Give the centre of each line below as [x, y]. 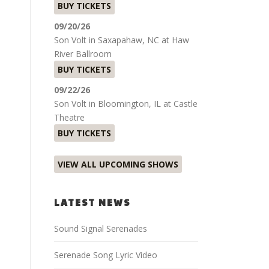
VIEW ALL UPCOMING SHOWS [118, 164]
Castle [186, 103]
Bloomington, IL [129, 103]
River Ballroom [83, 53]
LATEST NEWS [92, 202]
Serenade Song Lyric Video [106, 255]
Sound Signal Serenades [101, 228]
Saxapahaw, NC [128, 40]
